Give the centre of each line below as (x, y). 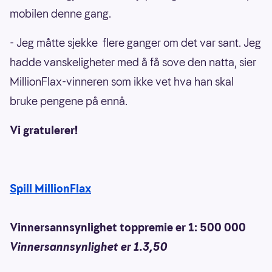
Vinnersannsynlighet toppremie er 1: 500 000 (128, 228)
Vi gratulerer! (44, 131)
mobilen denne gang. (62, 14)
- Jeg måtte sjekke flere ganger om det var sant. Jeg (135, 43)
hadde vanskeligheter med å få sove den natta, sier (133, 63)
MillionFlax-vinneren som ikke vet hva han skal (122, 82)
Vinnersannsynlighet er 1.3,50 (89, 247)
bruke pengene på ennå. (70, 101)
